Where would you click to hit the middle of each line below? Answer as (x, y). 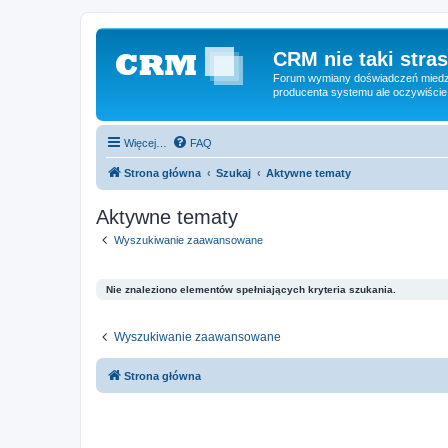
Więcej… (145, 142)
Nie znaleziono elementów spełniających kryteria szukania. (251, 289)
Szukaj (233, 172)
